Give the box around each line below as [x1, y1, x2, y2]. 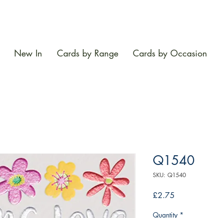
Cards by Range [57, 47, 118, 59]
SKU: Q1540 [153, 171, 186, 180]
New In [14, 47, 42, 59]
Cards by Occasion [133, 47, 207, 59]
